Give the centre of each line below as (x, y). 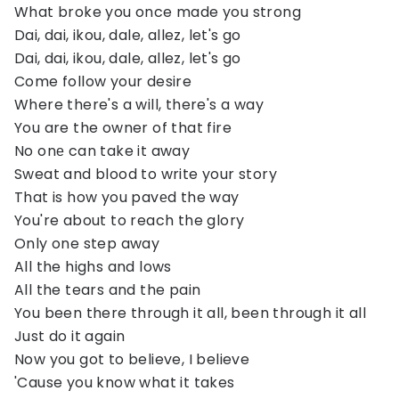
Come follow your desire (103, 81)
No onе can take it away (102, 151)
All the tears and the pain (108, 290)
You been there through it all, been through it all (190, 313)
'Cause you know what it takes (125, 383)
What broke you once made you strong (158, 12)
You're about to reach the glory (130, 220)
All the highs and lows (93, 267)
